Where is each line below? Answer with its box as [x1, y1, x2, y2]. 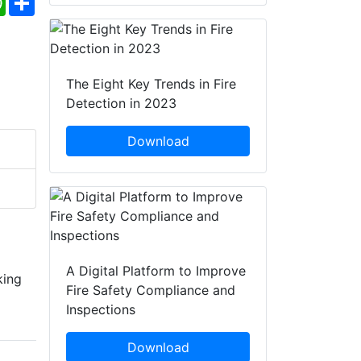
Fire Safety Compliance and [66, 282, 235, 299]
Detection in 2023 [66, 95, 176, 112]
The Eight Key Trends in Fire [66, 76, 236, 93]
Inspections [66, 301, 135, 318]
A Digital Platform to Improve [66, 263, 246, 280]
